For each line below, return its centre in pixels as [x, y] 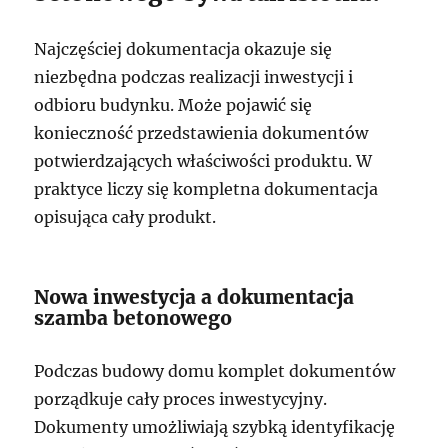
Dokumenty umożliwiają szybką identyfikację [215, 427]
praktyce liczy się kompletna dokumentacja [206, 189]
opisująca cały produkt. [125, 217]
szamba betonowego [133, 318]
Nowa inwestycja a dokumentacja [194, 297]
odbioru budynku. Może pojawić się [173, 105]
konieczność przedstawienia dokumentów [201, 133]
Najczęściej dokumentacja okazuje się [183, 49]
